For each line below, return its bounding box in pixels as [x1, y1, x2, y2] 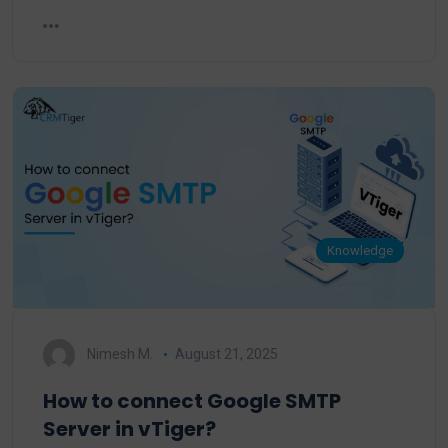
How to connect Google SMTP [43, 387, 341, 416]
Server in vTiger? [43, 415, 216, 444]
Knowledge [327, 242, 394, 258]
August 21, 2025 [174, 345, 278, 362]
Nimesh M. [87, 345, 153, 362]
